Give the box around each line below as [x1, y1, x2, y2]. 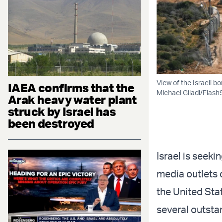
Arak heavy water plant [8, 92, 137, 107]
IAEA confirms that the [8, 80, 134, 95]
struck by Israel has [8, 104, 115, 119]
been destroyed [8, 115, 94, 131]
